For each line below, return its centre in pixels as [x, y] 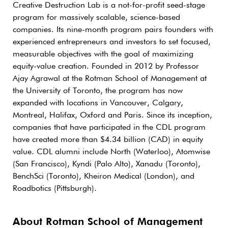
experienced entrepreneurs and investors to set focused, [112, 42]
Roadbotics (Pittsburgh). [55, 189]
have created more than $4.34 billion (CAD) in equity [108, 140]
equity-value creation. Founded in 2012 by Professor [106, 66]
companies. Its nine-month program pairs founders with [113, 30]
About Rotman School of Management [108, 222]
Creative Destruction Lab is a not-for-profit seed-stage [109, 5]
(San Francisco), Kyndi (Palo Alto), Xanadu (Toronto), [107, 164]
